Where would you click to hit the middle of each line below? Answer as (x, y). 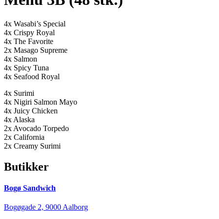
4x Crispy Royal (29, 32)
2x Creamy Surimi (32, 146)
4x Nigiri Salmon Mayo (41, 102)
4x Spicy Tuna (26, 67)
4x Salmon (21, 59)
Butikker (26, 166)
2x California (24, 137)
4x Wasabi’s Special (35, 23)
